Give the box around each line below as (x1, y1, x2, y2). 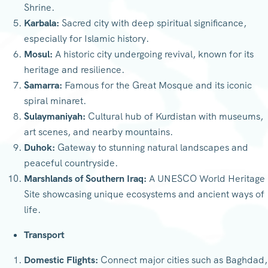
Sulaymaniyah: (24, 109, 86, 123)
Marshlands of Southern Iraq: (24, 172, 147, 185)
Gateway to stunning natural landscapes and (55, 141, 248, 154)
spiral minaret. (24, 94, 86, 107)
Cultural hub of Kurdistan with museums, (86, 109, 263, 123)
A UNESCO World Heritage (147, 172, 265, 185)
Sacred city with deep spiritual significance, (59, 16, 246, 29)
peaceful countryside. (24, 156, 118, 169)
